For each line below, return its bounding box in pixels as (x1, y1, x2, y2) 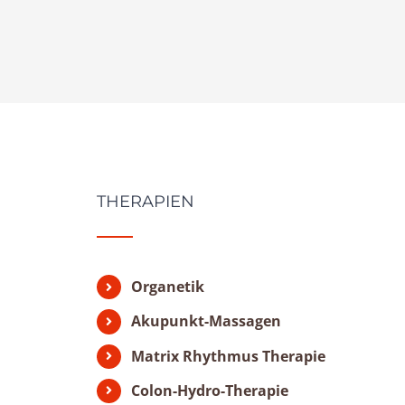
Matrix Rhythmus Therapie (131, 345, 326, 366)
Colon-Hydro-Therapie (131, 380, 289, 400)
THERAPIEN (97, 192, 195, 212)
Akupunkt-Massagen (131, 311, 282, 332)
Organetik (131, 277, 205, 297)
